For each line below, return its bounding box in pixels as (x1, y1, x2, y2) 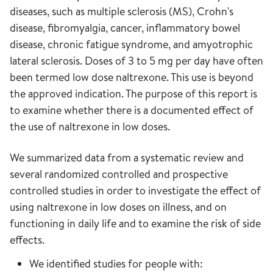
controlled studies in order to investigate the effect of (10, 183, 261, 198)
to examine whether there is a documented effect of (10, 102, 253, 118)
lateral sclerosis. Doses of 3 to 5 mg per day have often (10, 53, 263, 68)
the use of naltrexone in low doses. (10, 119, 170, 134)
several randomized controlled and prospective (10, 166, 228, 182)
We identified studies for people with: (29, 256, 203, 271)
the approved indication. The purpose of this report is (10, 86, 257, 101)
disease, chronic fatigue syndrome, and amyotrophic (10, 37, 253, 52)
